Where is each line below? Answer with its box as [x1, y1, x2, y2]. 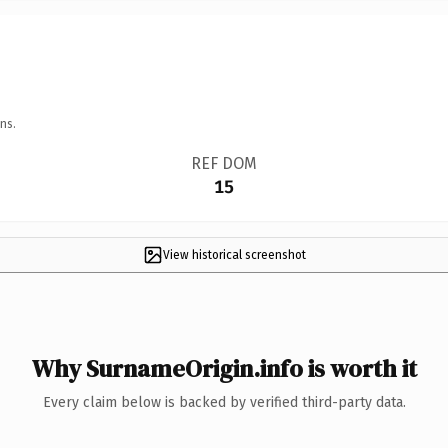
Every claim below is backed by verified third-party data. [42, 393, 406, 411]
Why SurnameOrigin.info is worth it [31, 351, 417, 385]
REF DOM [190, 153, 257, 173]
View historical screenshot [162, 247, 306, 262]
